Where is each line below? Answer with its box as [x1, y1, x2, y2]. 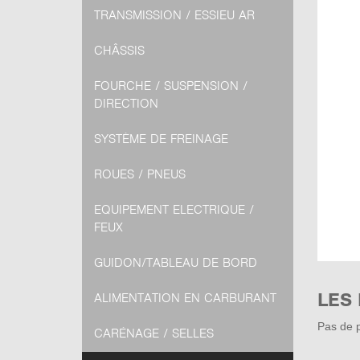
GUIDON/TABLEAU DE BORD [94, 255, 257, 271]
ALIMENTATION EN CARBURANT [94, 290, 276, 306]
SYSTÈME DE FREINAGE [94, 131, 228, 147]
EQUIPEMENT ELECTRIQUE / [94, 202, 254, 218]
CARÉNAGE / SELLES [94, 325, 214, 342]
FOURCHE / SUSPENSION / [94, 78, 247, 94]
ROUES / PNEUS [94, 166, 186, 182]
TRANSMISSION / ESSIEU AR [94, 7, 255, 23]
